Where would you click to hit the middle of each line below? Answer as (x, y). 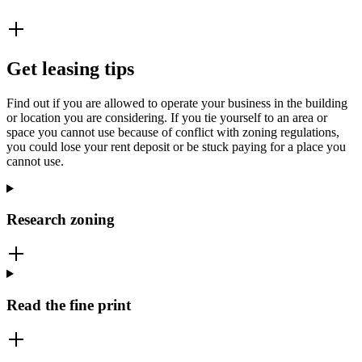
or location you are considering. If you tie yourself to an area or (167, 117)
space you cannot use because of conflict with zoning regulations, (173, 132)
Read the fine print (69, 305)
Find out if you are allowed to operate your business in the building (177, 103)
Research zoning (61, 220)
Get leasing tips (70, 68)
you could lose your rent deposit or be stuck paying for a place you (176, 146)
